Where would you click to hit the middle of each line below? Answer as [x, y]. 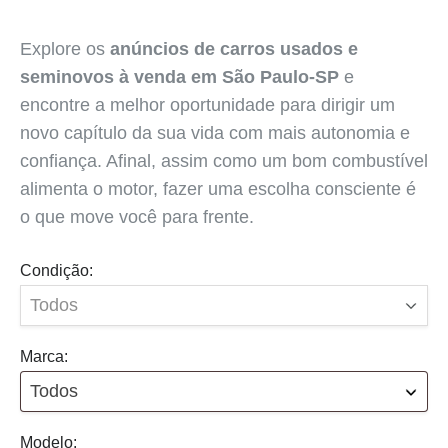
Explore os [65, 48]
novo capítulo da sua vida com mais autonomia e [215, 132]
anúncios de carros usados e [234, 48]
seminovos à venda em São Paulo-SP [179, 76]
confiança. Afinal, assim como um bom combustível [224, 160]
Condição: [56, 269]
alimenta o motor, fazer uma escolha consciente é [218, 188]
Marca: [44, 355]
